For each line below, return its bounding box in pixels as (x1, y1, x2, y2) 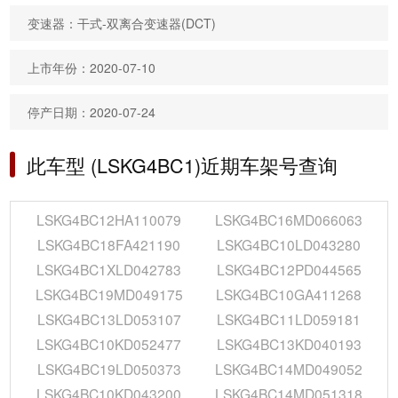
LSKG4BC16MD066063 (215, 210, 363, 230)
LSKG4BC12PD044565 (216, 259, 362, 279)
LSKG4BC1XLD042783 (36, 259, 182, 279)
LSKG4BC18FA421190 (37, 235, 181, 255)
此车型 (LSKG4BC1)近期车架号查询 (27, 150, 338, 179)
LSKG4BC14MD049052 (215, 358, 363, 378)
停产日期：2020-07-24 (28, 102, 156, 121)
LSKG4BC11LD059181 (217, 308, 362, 329)
